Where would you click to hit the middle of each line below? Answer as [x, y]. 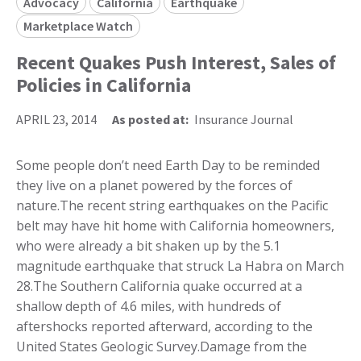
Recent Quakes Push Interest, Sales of [176, 62]
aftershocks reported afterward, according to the [164, 326]
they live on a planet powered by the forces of [154, 185]
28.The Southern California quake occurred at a [159, 286]
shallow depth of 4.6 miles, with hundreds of [149, 306]
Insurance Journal [244, 119]
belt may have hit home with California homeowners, [175, 225]
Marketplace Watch [78, 26]
